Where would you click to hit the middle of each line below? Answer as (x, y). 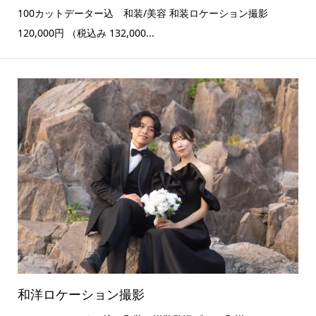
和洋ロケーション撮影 (81, 294)
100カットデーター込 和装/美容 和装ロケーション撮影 (142, 13)
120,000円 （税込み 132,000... (86, 33)
